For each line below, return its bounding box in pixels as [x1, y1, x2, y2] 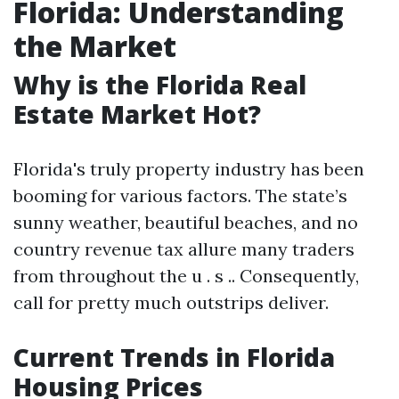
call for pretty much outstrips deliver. [13, 291, 329, 313]
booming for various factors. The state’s [13, 184, 347, 207]
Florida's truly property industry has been [13, 158, 364, 180]
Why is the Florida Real [13, 68, 306, 102]
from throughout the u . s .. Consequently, [13, 265, 359, 287]
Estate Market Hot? [13, 97, 261, 131]
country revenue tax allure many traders [13, 238, 354, 260]
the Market [13, 27, 176, 65]
